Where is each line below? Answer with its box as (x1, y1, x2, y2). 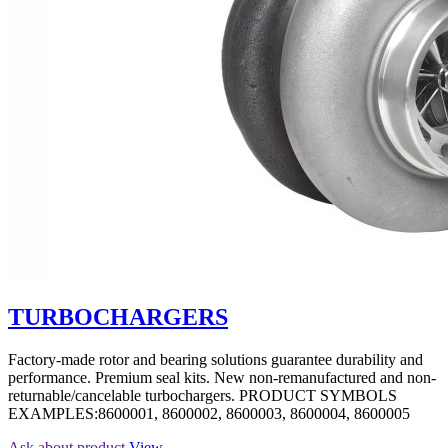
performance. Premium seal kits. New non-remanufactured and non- (8, 369, 436, 387)
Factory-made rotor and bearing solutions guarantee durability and (8, 351, 423, 369)
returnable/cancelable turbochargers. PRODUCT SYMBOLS (8, 387, 397, 405)
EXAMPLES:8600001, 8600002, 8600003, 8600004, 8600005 (8, 405, 410, 423)
